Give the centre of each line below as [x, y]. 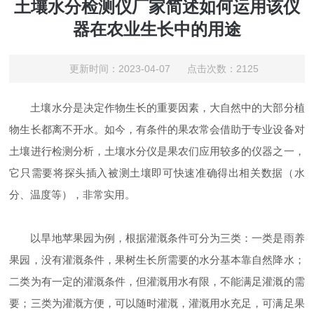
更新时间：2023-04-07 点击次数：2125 [164, 69]
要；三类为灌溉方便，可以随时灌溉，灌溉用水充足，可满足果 [157, 303]
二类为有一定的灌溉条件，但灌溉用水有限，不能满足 [136, 282]
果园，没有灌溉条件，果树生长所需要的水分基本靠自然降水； [157, 260]
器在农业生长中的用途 [157, 29]
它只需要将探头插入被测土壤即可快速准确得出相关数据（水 [157, 173]
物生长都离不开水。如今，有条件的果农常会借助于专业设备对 [157, 130]
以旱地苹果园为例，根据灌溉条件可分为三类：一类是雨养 [168, 238]
